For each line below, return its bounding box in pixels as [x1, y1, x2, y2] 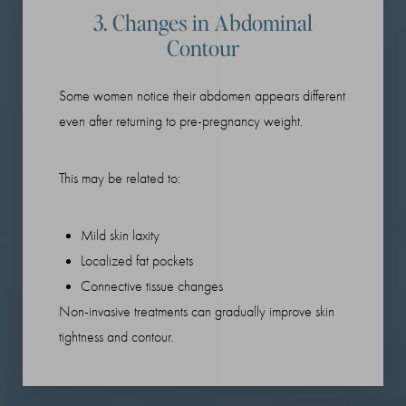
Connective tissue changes [81, 278, 223, 295]
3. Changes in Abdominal [93, 8, 313, 37]
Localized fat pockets [81, 253, 193, 270]
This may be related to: [59, 170, 180, 188]
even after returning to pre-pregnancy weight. [59, 113, 303, 130]
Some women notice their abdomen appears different [59, 88, 345, 105]
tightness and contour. [59, 329, 173, 346]
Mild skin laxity [81, 227, 159, 245]
